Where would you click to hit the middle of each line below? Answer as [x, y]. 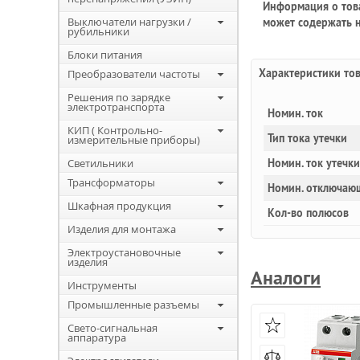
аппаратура [97, 337]
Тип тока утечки [307, 138]
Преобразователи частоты [134, 74]
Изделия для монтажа [122, 229]
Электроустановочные [124, 252]
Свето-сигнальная [112, 328]
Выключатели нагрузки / [129, 22]
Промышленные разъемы [133, 305]
